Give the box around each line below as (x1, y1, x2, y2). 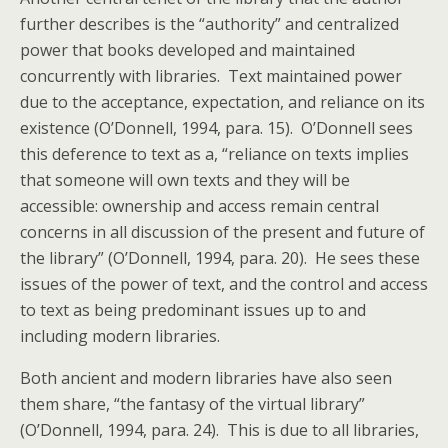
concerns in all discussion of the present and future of (20, 221, 425, 243)
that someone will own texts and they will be (20, 169, 350, 191)
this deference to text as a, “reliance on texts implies (20, 143, 409, 165)
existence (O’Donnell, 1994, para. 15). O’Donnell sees (20, 117, 413, 139)
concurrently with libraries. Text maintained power (20, 65, 402, 87)
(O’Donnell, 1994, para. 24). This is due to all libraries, (20, 419, 419, 441)
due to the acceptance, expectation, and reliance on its (20, 91, 425, 113)
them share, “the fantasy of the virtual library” (20, 393, 365, 415)
